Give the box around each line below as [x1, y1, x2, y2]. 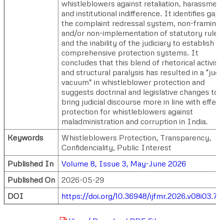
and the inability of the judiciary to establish [61, 37, 214, 48]
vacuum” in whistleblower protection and [61, 77, 205, 87]
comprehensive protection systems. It [61, 47, 198, 57]
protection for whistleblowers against [61, 106, 193, 116]
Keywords [7, 132, 43, 142]
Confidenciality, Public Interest [61, 142, 171, 152]
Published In [7, 158, 54, 168]
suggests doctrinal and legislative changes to [61, 86, 219, 97]
